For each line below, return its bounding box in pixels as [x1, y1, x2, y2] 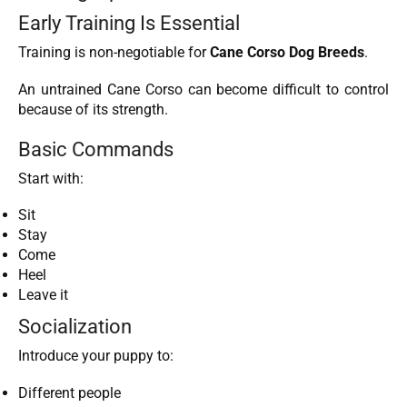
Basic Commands [18, 136, 174, 161]
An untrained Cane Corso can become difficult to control [18, 80, 389, 98]
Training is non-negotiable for [18, 44, 210, 62]
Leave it [18, 286, 68, 304]
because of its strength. [18, 100, 168, 118]
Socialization [18, 314, 132, 339]
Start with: [18, 169, 84, 187]
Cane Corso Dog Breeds [210, 44, 364, 62]
